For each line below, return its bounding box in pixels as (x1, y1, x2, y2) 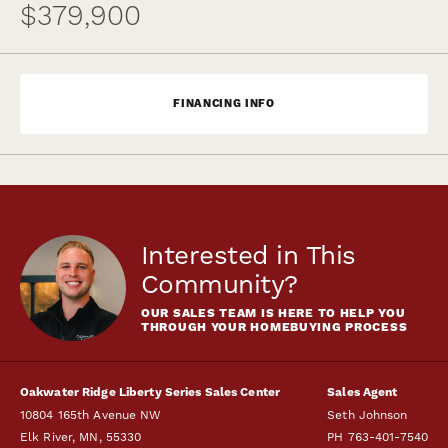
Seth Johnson (327, 408, 408, 422)
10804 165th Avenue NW (20, 408, 162, 422)
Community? (141, 269, 298, 299)
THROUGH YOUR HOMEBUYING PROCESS (141, 320, 408, 335)
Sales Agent (327, 385, 398, 400)
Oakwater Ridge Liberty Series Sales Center (20, 385, 281, 400)
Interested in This (141, 240, 356, 270)
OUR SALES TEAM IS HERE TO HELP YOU (141, 306, 406, 321)
